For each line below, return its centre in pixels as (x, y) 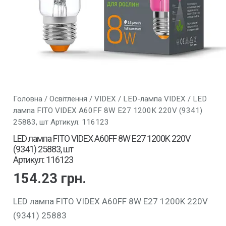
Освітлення (68, 99)
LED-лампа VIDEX (154, 99)
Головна (27, 99)
